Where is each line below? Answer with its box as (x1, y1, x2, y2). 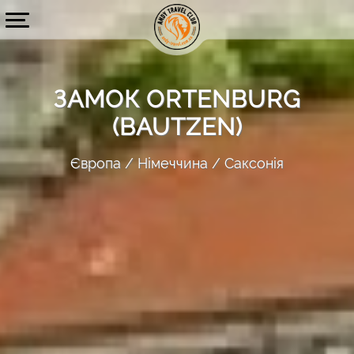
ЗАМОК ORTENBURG (54, 85, 300, 113)
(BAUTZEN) (111, 113, 243, 141)
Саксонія (224, 155, 284, 171)
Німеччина (137, 155, 208, 171)
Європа (70, 155, 121, 171)
